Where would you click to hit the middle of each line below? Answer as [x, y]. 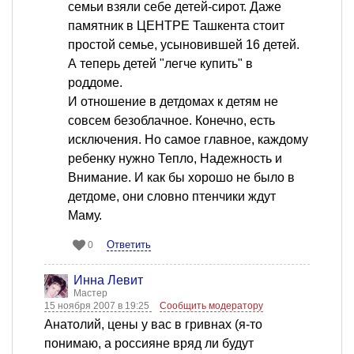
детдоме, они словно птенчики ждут [172, 197]
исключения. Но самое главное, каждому [188, 140]
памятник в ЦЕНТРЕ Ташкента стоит [176, 26]
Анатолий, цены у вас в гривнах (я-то [153, 325]
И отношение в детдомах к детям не [173, 102]
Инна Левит [108, 281]
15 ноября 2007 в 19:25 [98, 306]
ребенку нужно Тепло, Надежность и [175, 159]
